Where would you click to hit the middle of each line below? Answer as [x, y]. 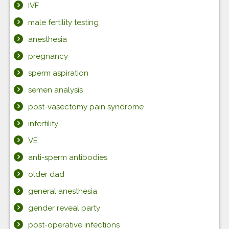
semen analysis [55, 90]
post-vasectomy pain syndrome [86, 107]
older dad [46, 174]
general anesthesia [63, 191]
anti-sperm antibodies [68, 157]
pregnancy [48, 56]
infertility [43, 123]
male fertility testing [63, 22]
